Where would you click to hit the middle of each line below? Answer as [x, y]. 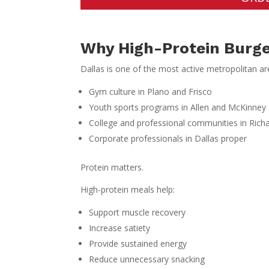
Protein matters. [112, 167]
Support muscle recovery [138, 212]
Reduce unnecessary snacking [147, 259]
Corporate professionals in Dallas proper [168, 138]
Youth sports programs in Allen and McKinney [178, 107]
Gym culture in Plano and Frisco [151, 91]
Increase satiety [120, 228]
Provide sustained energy [138, 243]
